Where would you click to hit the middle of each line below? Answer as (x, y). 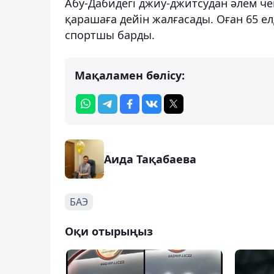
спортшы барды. (110, 35)
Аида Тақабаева (150, 159)
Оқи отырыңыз (109, 231)
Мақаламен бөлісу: (130, 75)
